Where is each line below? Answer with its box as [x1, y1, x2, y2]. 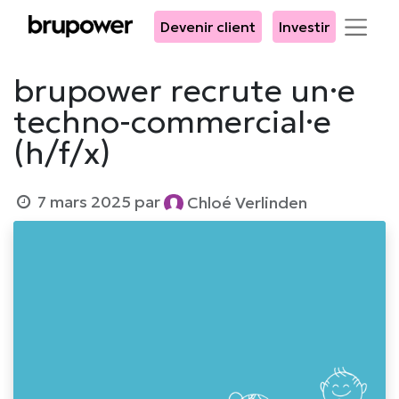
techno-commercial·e [13, 101, 331, 142]
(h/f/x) [13, 132, 110, 173]
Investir [279, 17, 330, 36]
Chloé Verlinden [186, 192, 307, 214]
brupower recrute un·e [13, 69, 355, 110]
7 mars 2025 [37, 191, 132, 212]
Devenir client [160, 17, 256, 36]
